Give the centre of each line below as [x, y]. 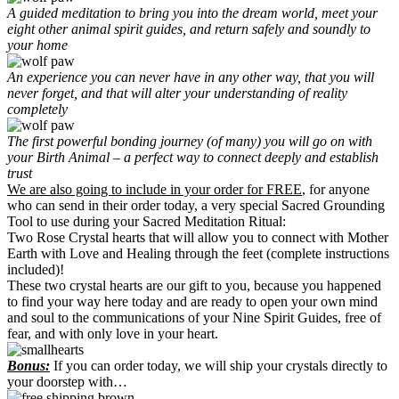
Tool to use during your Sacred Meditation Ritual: [147, 221]
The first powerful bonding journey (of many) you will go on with [190, 141]
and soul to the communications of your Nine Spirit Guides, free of [194, 317]
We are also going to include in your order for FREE [155, 189]
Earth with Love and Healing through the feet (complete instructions [198, 253]
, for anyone [336, 189]
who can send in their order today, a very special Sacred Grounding [196, 205]
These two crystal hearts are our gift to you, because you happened [194, 285]
